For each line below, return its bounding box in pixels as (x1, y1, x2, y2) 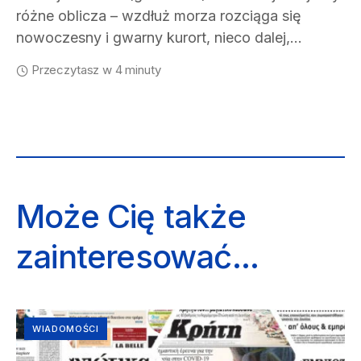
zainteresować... (16, 237, 259, 276)
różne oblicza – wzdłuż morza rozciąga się (16, 7, 301, 24)
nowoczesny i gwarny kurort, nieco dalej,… (16, 29, 302, 46)
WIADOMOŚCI (32, 323, 99, 334)
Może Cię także (16, 197, 246, 236)
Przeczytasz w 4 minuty (31, 62, 161, 77)
